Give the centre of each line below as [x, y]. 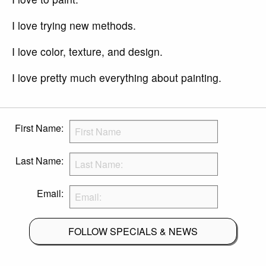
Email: [50, 194]
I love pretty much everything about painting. [117, 78]
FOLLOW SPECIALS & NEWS [133, 231]
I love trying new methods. [74, 26]
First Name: [39, 128]
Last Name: [39, 161]
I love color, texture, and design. [87, 52]
